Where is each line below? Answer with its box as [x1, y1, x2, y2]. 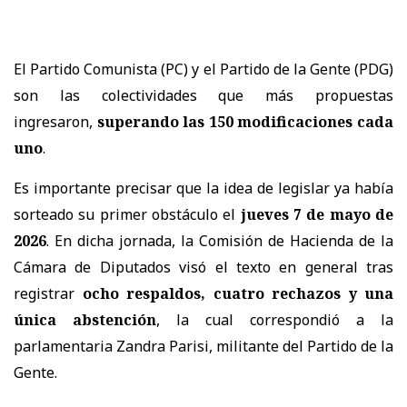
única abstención [14, 309, 156, 330]
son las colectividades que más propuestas [14, 84, 393, 105]
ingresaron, [14, 111, 93, 132]
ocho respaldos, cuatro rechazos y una [82, 283, 393, 303]
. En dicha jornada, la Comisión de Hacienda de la [46, 230, 393, 251]
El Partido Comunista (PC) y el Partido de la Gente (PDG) [14, 58, 393, 79]
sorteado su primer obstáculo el [14, 203, 241, 224]
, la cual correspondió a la [156, 309, 393, 330]
